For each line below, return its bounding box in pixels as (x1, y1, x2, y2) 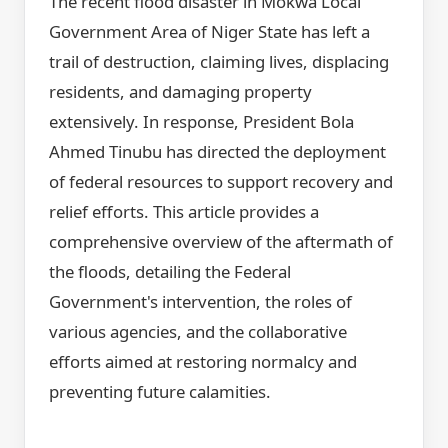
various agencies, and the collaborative (49, 320, 347, 344)
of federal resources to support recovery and (49, 170, 393, 194)
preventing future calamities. (49, 380, 271, 404)
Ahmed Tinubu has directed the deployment (49, 140, 386, 164)
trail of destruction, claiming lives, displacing (49, 50, 389, 74)
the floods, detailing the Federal (49, 260, 291, 284)
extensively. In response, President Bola (49, 110, 354, 134)
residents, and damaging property (49, 80, 312, 104)
